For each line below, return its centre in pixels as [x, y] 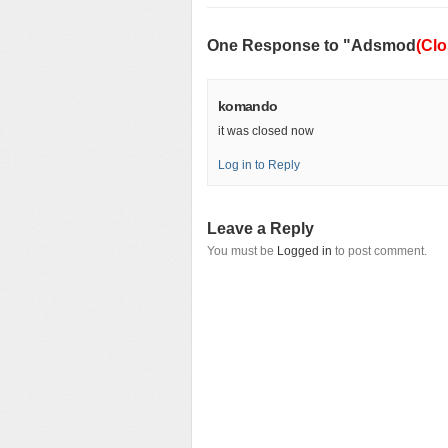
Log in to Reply [259, 164]
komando [248, 105]
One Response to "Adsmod [311, 45]
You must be [242, 250]
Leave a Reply [260, 228]
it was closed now [266, 130]
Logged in [304, 250]
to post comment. [379, 250]
